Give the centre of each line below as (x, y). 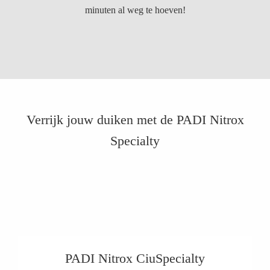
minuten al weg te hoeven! (135, 10)
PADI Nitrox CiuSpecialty (135, 258)
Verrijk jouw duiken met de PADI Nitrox (135, 120)
